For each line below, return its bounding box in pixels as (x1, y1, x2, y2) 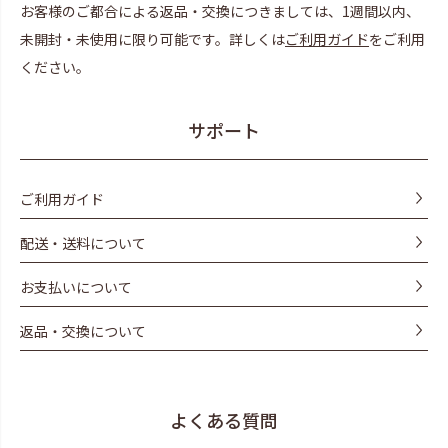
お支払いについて (20, 276, 132, 297)
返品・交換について (20, 320, 146, 341)
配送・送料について (20, 232, 146, 253)
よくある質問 (170, 406, 278, 433)
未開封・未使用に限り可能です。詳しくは (20, 28, 285, 49)
